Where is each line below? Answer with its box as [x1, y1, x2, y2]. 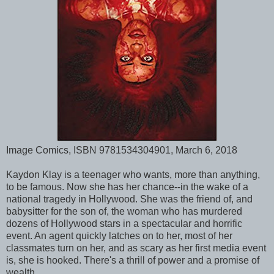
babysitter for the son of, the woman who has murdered [6, 206, 242, 217]
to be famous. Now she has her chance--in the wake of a [6, 181, 248, 192]
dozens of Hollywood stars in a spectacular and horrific [6, 218, 242, 229]
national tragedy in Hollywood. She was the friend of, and [6, 193, 253, 204]
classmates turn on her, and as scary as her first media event [6, 242, 266, 253]
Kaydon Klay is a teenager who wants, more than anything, [6, 169, 260, 180]
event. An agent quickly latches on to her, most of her [6, 230, 232, 241]
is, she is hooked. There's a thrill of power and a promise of [6, 254, 259, 265]
